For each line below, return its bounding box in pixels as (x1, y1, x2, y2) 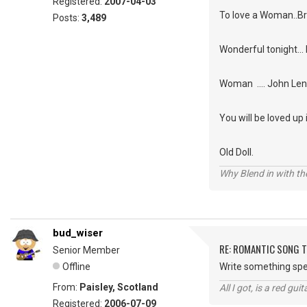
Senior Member (53, 245, 120, 256)
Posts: (53, 12, 82, 23)
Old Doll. (219, 147, 254, 158)
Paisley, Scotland (79, 282, 158, 293)
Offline (62, 261, 90, 272)
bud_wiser (53, 227, 103, 239)
